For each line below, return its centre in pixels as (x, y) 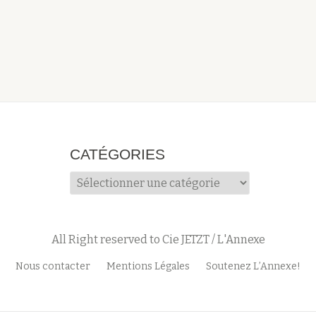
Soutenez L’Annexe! (253, 266)
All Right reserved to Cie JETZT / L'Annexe (158, 239)
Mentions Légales (148, 266)
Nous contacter (53, 266)
